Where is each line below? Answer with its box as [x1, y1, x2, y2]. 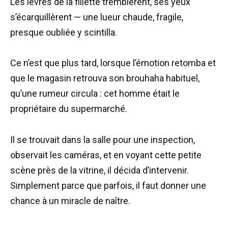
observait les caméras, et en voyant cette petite [10, 149, 202, 160]
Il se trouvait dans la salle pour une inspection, [10, 134, 195, 145]
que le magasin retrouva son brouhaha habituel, [10, 73, 199, 84]
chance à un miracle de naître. [10, 195, 130, 206]
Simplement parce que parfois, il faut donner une [10, 180, 206, 191]
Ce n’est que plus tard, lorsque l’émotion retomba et [10, 58, 216, 69]
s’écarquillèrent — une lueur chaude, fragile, [10, 11, 183, 22]
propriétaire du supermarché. [10, 103, 127, 115]
